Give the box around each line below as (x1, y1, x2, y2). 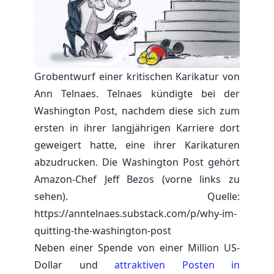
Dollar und (34, 257, 114, 272)
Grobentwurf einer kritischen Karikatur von (34, 69, 240, 83)
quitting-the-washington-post (34, 223, 171, 237)
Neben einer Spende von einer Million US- (34, 240, 240, 254)
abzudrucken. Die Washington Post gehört (34, 155, 240, 169)
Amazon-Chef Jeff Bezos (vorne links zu (34, 172, 240, 186)
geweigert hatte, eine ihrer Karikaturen (34, 138, 240, 152)
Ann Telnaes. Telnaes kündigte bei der (34, 86, 240, 100)
